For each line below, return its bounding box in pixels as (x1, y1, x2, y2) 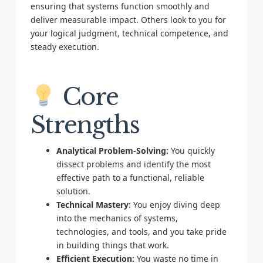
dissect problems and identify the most (56, 158, 211, 170)
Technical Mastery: (56, 198, 131, 210)
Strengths (30, 110, 140, 140)
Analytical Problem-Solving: (56, 144, 168, 156)
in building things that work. (56, 239, 169, 251)
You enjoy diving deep (130, 198, 220, 210)
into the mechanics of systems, (56, 212, 178, 224)
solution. (56, 185, 90, 197)
